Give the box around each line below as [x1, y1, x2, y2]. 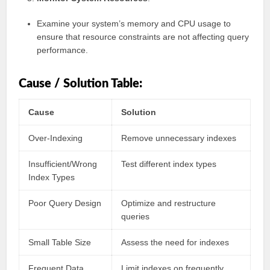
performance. [37, 45, 89, 55]
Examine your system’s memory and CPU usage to [37, 19, 231, 28]
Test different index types [121, 159, 217, 169]
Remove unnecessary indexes [121, 133, 237, 143]
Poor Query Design [28, 198, 102, 208]
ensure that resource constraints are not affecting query [37, 32, 250, 42]
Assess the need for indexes [121, 237, 230, 247]
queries [121, 212, 150, 221]
